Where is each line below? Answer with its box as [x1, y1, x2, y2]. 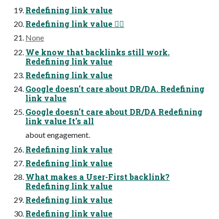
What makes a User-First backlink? [25, 172, 170, 182]
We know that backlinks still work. [25, 47, 170, 58]
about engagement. [25, 130, 90, 140]
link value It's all [25, 116, 94, 127]
